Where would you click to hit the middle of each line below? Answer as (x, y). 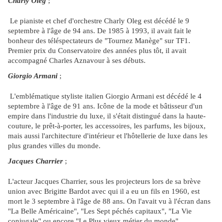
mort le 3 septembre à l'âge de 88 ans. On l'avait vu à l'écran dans (109, 201)
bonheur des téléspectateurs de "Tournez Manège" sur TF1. (99, 41)
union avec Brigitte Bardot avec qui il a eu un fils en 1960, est (104, 192)
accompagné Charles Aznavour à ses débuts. (77, 61)
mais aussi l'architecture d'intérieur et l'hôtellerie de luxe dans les (108, 136)
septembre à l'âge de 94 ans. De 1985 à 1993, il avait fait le (100, 31)
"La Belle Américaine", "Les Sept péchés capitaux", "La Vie (100, 211)
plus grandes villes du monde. (54, 146)
